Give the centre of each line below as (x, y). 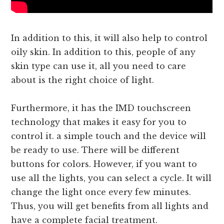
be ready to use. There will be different (95, 150)
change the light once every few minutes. (101, 192)
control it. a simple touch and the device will (109, 136)
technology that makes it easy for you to (99, 122)
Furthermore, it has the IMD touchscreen (101, 108)
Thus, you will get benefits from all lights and (110, 206)
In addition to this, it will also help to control (109, 38)
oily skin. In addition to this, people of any (103, 52)
